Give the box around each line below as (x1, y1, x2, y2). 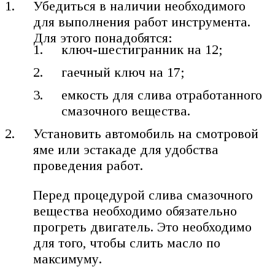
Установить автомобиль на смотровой (33, 126, 259, 142)
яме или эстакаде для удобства (33, 142, 219, 158)
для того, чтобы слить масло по (33, 235, 221, 251)
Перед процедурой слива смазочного (33, 187, 254, 203)
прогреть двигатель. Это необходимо (33, 219, 252, 235)
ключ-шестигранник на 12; (61, 42, 223, 58)
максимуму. (33, 251, 103, 267)
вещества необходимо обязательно (33, 203, 238, 219)
